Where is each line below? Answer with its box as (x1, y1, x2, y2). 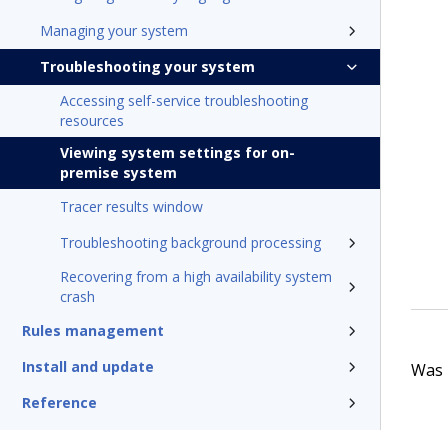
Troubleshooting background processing (60, 233, 321, 252)
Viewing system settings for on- (60, 143, 295, 162)
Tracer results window (60, 197, 203, 216)
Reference (22, 393, 97, 412)
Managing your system (40, 21, 188, 40)
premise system (60, 163, 177, 182)
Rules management (22, 321, 164, 340)
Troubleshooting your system (40, 57, 255, 76)
